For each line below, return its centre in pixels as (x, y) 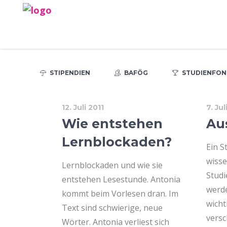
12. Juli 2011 (83, 107)
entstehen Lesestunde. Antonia (121, 179)
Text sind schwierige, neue (112, 208)
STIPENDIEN (70, 72)
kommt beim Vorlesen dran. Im (120, 194)
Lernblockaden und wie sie (112, 165)
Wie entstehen (112, 124)
